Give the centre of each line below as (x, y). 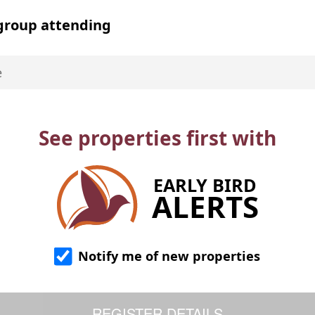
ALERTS (205, 206)
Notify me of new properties (167, 256)
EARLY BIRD (205, 185)
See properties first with (157, 138)
